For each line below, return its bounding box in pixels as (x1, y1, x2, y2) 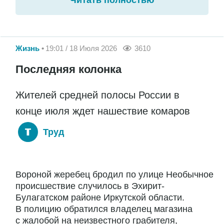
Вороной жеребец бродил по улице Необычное (15, 169, 213, 180)
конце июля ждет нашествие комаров (15, 105, 190, 117)
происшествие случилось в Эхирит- (15, 181, 164, 191)
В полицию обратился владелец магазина (15, 204, 192, 214)
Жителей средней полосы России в (15, 89, 179, 101)
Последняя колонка (15, 63, 121, 76)
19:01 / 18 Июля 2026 (45, 43, 117, 52)
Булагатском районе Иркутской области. (15, 192, 184, 203)
